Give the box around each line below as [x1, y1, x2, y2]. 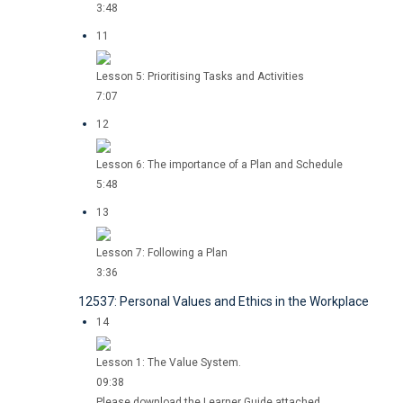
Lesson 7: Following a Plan [96, 246, 228, 259]
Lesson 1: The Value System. [96, 356, 241, 369]
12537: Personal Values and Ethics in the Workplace [78, 294, 369, 309]
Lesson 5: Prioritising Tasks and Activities [96, 70, 304, 83]
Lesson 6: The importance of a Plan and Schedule [96, 158, 343, 171]
